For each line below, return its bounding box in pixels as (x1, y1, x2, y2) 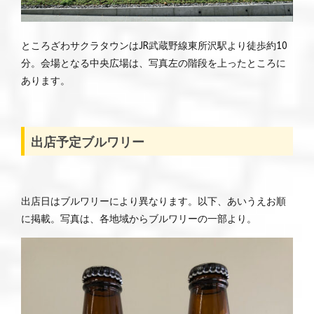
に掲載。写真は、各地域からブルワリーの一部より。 (21, 213, 257, 226)
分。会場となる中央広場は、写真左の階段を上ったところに (21, 57, 286, 69)
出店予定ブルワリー (30, 132, 144, 150)
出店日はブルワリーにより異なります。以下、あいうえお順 (21, 196, 286, 208)
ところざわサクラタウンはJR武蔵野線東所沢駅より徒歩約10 (21, 39, 287, 52)
